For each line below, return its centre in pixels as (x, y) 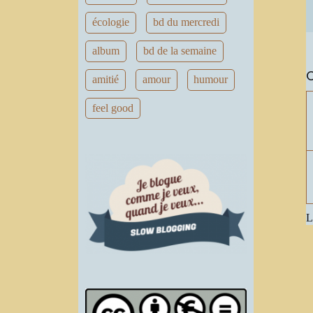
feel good (112, 108)
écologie (110, 22)
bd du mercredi (186, 22)
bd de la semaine (180, 51)
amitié (105, 80)
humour (211, 80)
